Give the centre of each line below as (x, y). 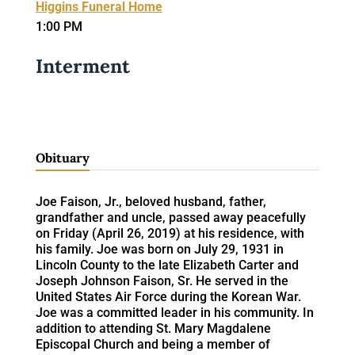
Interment (82, 66)
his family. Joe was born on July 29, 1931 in (159, 249)
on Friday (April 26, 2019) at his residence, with (170, 233)
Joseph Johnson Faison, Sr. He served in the (162, 281)
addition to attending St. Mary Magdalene (153, 328)
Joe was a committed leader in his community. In (174, 312)
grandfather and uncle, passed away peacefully (170, 217)
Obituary (62, 157)
